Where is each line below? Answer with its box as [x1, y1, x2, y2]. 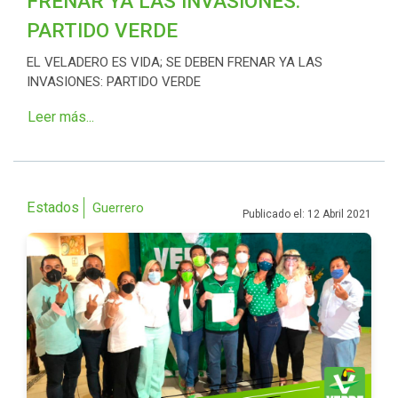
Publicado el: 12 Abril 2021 [243, 208, 371, 221]
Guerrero [92, 200, 144, 217]
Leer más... [28, 108, 94, 126]
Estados [27, 199, 79, 217]
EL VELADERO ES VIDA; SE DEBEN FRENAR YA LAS [27, 54, 322, 71]
